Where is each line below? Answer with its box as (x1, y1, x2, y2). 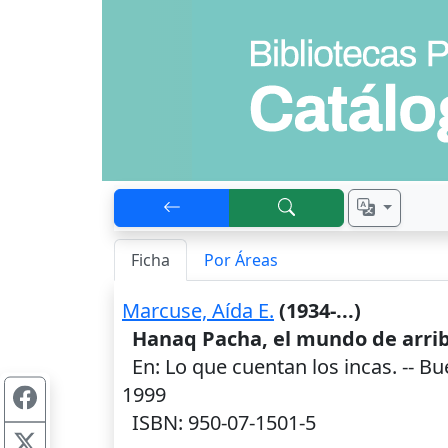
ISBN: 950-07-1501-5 (122, 409, 316, 436)
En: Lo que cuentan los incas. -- (122, 353, 419, 380)
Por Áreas (204, 249, 278, 271)
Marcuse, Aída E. (122, 297, 274, 324)
